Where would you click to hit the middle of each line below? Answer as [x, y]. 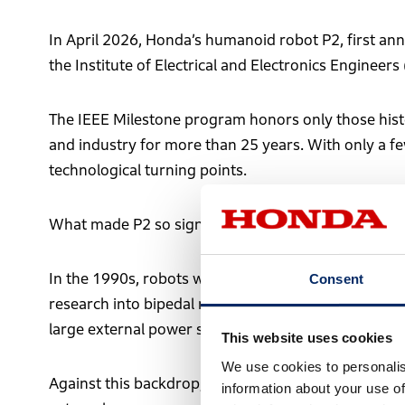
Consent [336, 278]
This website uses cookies [306, 338]
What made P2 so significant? [151, 224]
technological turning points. [147, 170]
